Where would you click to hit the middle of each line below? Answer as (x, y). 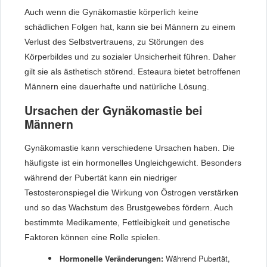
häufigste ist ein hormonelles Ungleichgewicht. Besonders (133, 162)
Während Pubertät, (197, 258)
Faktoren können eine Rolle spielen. (92, 237)
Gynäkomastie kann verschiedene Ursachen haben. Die (130, 148)
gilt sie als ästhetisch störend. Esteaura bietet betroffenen (133, 71)
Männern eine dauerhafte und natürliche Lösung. (117, 86)
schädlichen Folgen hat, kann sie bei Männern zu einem (130, 27)
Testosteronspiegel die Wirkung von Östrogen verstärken (131, 192)
